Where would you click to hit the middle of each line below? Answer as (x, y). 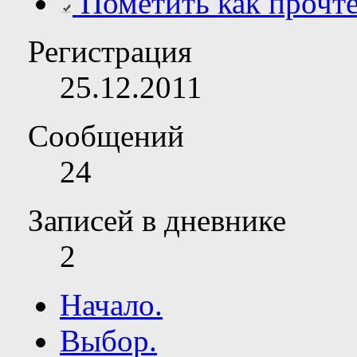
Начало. (111, 305)
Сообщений (106, 136)
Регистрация (110, 52)
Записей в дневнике (157, 221)
